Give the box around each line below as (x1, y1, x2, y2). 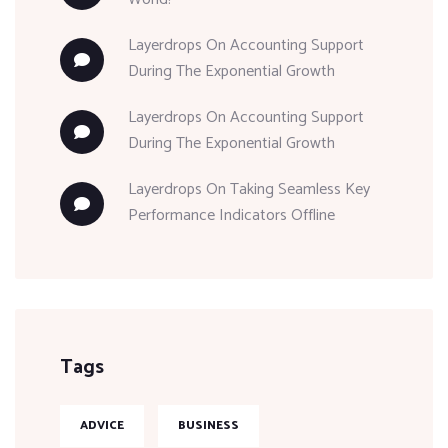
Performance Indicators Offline (128, 202, 335, 230)
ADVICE (80, 416, 124, 436)
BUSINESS (178, 416, 239, 436)
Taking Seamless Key (230, 176, 370, 204)
